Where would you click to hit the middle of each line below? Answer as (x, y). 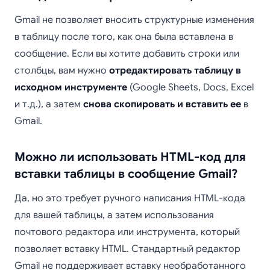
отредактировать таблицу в (175, 71)
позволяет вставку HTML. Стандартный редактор (127, 249)
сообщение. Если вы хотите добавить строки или (127, 54)
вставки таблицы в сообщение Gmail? (126, 174)
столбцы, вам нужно (62, 71)
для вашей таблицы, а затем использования (114, 215)
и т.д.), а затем (49, 104)
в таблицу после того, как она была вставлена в (124, 37)
